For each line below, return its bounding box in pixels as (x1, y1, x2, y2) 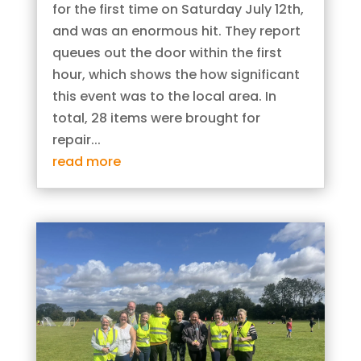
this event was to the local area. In (52, 87, 276, 106)
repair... (52, 131, 101, 150)
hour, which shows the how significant (52, 65, 300, 85)
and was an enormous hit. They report (52, 22, 301, 41)
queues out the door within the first (52, 44, 282, 63)
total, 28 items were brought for (52, 109, 260, 128)
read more (52, 152, 121, 172)
